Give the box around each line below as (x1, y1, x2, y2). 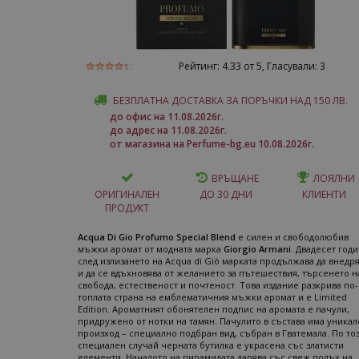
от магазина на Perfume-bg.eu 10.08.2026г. (110, 137, 314, 151)
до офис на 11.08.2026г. (110, 110, 224, 123)
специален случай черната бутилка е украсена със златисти (78, 339, 344, 351)
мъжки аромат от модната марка (78, 243, 224, 255)
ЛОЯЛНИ (313, 171, 355, 185)
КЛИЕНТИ (302, 188, 346, 201)
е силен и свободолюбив (236, 231, 349, 243)
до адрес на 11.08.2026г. (110, 123, 227, 137)
